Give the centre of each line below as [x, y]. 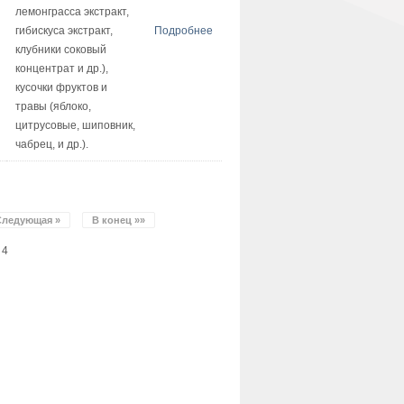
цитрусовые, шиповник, [75, 125]
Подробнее [183, 31]
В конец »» [119, 220]
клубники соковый [60, 50]
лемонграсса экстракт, [72, 12]
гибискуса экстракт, [64, 31]
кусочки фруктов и [61, 87]
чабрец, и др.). [51, 144]
